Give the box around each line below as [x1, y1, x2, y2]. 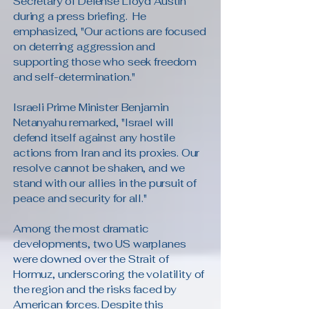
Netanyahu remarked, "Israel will [13, 116, 175, 129]
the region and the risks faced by [13, 283, 177, 296]
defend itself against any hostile [13, 131, 176, 144]
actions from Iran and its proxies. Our [13, 146, 200, 159]
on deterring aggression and [13, 40, 155, 53]
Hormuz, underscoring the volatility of [13, 268, 205, 281]
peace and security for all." [13, 192, 147, 205]
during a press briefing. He [13, 10, 146, 23]
